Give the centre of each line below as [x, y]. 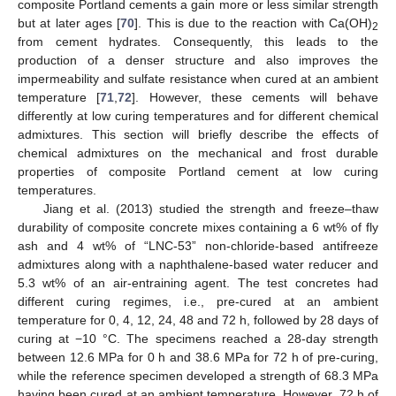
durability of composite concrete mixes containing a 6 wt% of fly [198, 228]
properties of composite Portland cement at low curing [198, 172]
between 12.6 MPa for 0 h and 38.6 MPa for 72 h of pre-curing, [198, 358]
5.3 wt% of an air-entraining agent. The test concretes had [198, 283]
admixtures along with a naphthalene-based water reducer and [198, 265]
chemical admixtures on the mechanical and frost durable [198, 153]
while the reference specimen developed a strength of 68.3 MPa [198, 376]
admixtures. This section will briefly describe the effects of [198, 135]
